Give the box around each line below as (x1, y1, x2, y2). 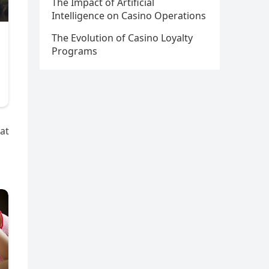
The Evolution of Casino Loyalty (52, 31, 193, 44)
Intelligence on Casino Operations (52, 9, 206, 22)
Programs (52, 44, 97, 58)
